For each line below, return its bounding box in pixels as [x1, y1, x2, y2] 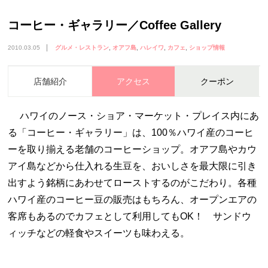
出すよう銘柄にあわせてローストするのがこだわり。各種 [8, 178, 257, 188]
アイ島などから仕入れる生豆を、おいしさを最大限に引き [8, 161, 257, 172]
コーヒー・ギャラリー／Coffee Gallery [8, 18, 222, 32]
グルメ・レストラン [54, 44, 109, 51]
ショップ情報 [188, 44, 225, 51]
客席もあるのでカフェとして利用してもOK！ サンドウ [8, 211, 252, 222]
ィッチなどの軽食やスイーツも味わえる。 [8, 228, 190, 239]
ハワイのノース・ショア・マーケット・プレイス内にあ [20, 111, 260, 121]
